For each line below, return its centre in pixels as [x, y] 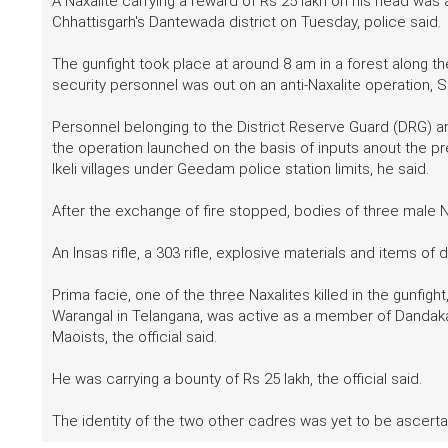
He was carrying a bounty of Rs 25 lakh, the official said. [237, 379]
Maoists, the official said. [134, 337]
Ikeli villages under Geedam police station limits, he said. [240, 169]
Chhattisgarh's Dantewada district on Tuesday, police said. [246, 22]
